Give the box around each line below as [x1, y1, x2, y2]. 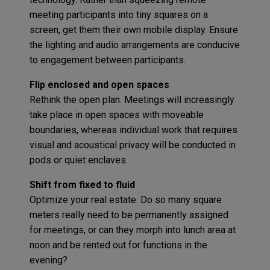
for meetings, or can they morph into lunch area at [29, 224, 236, 236]
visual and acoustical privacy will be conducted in [29, 139, 236, 151]
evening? [29, 254, 70, 266]
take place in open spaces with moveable [29, 108, 204, 121]
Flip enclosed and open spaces [29, 78, 169, 90]
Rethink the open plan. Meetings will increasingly [29, 93, 234, 105]
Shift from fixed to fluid [29, 178, 135, 190]
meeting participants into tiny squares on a [29, 8, 208, 20]
